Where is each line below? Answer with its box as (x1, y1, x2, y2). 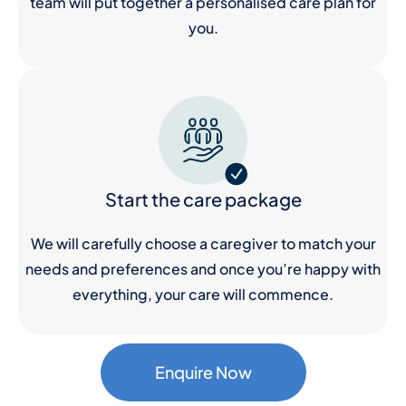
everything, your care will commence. (72, 285, 333, 304)
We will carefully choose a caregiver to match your (30, 234, 376, 254)
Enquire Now (154, 362, 252, 383)
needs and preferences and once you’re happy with (25, 259, 381, 279)
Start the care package (104, 188, 302, 211)
